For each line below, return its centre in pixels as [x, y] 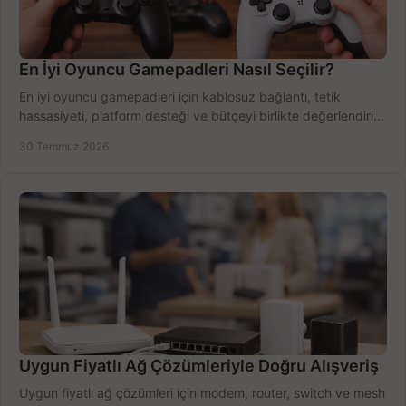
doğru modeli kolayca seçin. [102, 135]
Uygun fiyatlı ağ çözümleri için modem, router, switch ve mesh [202, 393]
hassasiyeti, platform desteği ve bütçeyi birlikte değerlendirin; [202, 116]
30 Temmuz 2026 [64, 147]
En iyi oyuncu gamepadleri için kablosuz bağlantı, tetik [180, 97]
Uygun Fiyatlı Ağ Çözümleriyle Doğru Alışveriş [199, 366]
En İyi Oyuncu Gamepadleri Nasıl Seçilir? [177, 70]
